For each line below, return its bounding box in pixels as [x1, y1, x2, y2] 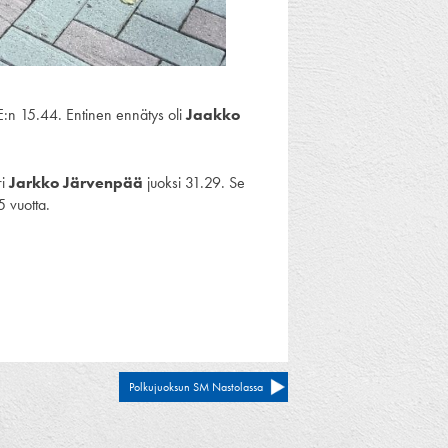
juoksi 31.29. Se [143, 171, 245, 193]
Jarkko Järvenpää [9, 171, 143, 193]
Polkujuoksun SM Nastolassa [129, 378, 263, 395]
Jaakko [186, 103, 240, 125]
